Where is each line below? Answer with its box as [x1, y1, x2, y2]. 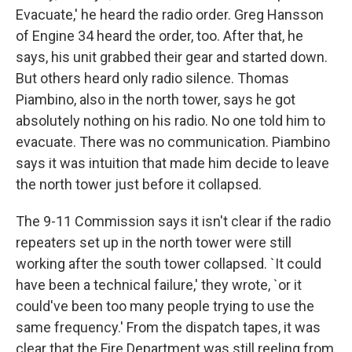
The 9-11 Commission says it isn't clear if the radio [16, 213, 331, 229]
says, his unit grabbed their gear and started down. [16, 49, 328, 65]
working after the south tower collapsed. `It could [16, 255, 321, 272]
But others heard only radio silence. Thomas [16, 70, 289, 86]
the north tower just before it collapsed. [16, 176, 262, 192]
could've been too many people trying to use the [16, 298, 314, 314]
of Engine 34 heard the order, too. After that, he [16, 27, 303, 44]
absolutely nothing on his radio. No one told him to [16, 112, 325, 129]
